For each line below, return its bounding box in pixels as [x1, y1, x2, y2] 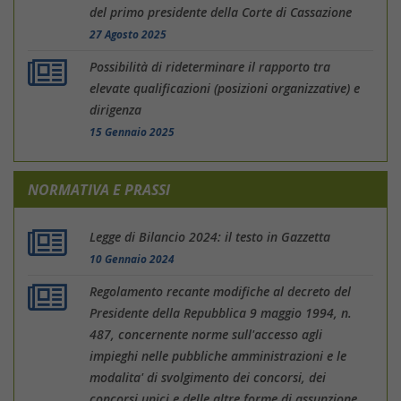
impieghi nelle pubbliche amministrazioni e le [90, 346, 347, 364]
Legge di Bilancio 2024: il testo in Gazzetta [90, 227, 331, 245]
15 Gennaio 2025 [90, 124, 175, 139]
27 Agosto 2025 [90, 26, 167, 41]
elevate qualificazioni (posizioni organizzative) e [90, 79, 361, 97]
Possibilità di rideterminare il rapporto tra [90, 57, 331, 75]
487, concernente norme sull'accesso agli [90, 325, 323, 343]
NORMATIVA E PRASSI [28, 179, 170, 200]
